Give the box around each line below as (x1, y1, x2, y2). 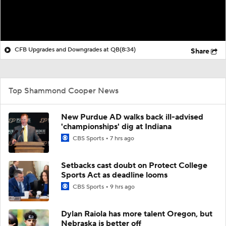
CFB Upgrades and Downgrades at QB (15, 45, 120, 53)
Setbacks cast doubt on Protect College (61, 160, 207, 171)
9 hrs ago (110, 183, 135, 191)
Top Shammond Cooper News (9, 85, 119, 96)
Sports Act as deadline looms (61, 169, 167, 180)
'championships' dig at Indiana (61, 121, 172, 132)
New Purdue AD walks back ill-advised (61, 111, 203, 122)
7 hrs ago (110, 134, 134, 142)
